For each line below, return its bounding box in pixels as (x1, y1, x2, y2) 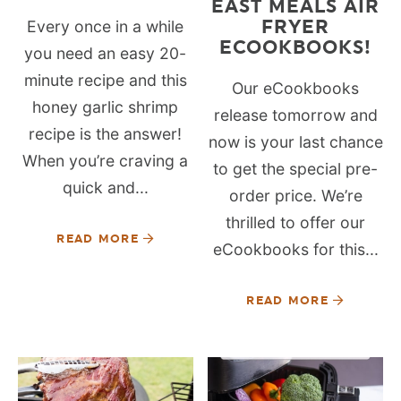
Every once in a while (27, 16, 184, 36)
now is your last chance (208, 132, 383, 151)
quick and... (62, 177, 149, 197)
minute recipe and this (23, 70, 187, 90)
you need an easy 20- (24, 43, 187, 63)
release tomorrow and (213, 105, 378, 124)
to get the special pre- (213, 158, 379, 178)
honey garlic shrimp (32, 97, 179, 116)
